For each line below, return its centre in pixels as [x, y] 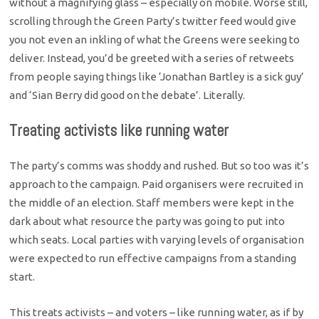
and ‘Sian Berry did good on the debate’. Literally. [127, 95]
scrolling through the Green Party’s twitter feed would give [153, 21]
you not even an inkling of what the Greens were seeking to [155, 40]
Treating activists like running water [119, 131]
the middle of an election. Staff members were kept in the [152, 202]
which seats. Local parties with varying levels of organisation [157, 239]
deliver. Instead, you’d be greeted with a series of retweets [152, 58]
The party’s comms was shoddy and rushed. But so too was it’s [159, 165]
